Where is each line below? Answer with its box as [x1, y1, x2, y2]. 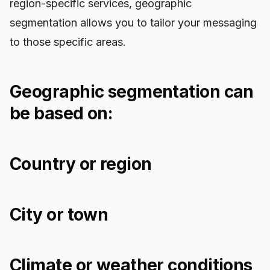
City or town [10, 204, 108, 225]
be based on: [10, 103, 113, 124]
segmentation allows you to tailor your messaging [10, 16, 257, 29]
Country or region [10, 154, 152, 174]
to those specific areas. [10, 36, 126, 48]
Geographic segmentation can [10, 81, 254, 102]
